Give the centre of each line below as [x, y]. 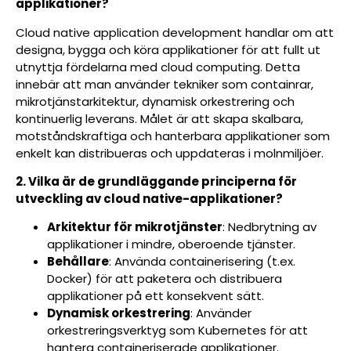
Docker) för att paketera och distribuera [165, 279]
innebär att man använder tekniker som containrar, [165, 84]
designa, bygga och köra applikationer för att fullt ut [168, 49]
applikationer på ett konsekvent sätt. [156, 296]
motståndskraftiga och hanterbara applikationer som [173, 136]
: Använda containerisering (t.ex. [202, 262]
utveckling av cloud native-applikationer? [149, 198]
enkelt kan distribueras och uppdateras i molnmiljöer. [170, 153]
